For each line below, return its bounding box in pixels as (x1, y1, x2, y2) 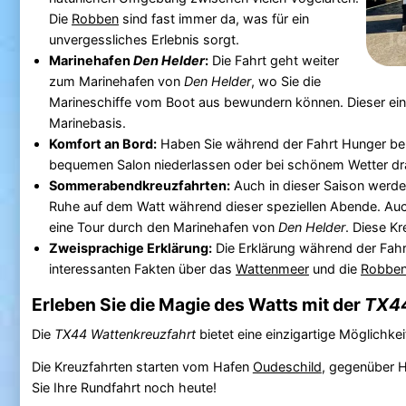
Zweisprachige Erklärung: (48, 239, 212, 256)
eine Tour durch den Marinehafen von (48, 218, 278, 235)
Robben (71, 10, 119, 26)
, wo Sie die (250, 72, 321, 89)
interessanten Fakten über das (48, 260, 236, 276)
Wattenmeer (235, 260, 309, 276)
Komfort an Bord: (48, 135, 157, 151)
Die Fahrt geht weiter (208, 52, 339, 68)
